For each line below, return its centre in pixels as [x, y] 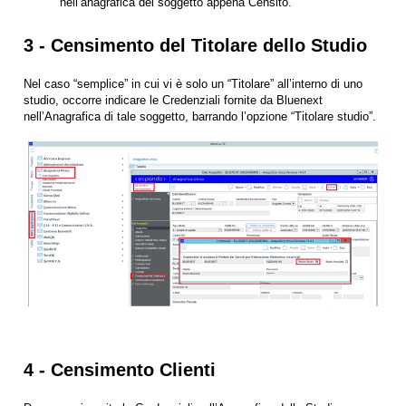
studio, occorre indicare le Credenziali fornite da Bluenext [173, 101]
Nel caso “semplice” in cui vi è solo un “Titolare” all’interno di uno [193, 84]
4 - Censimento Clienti [120, 370]
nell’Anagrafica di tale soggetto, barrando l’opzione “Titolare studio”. [200, 117]
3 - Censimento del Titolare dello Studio [195, 46]
